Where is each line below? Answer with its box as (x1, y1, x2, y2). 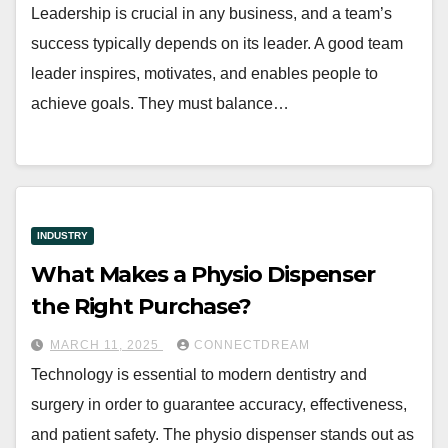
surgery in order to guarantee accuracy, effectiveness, (31, 396, 407, 414)
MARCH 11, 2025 (50, 338, 163, 353)
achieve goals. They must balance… (31, 94, 289, 112)
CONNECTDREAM (194, 338, 310, 353)
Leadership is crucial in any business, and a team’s (31, 4, 392, 22)
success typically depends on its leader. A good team (31, 34, 403, 52)
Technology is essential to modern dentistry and (31, 366, 367, 384)
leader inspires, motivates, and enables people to (31, 64, 378, 82)
